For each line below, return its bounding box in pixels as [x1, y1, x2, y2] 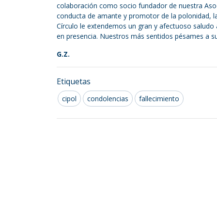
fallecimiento [139, 93, 179, 103]
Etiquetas [57, 76, 91, 87]
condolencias [87, 93, 128, 103]
